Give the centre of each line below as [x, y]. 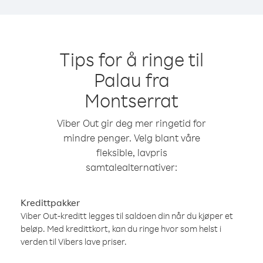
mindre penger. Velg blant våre [131, 138]
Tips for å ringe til [131, 59]
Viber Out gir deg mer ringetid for [131, 123]
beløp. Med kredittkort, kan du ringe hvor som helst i [121, 229]
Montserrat [131, 100]
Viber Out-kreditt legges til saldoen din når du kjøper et [127, 216]
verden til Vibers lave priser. [74, 242]
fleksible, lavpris [131, 152]
